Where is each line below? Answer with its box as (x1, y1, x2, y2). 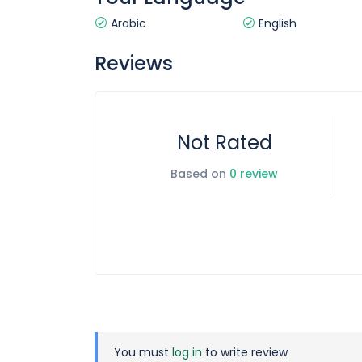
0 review (229, 166, 279, 182)
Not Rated (176, 129, 272, 156)
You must (114, 344, 172, 360)
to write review (202, 344, 288, 360)
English (255, 15, 297, 32)
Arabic (107, 15, 146, 32)
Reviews (95, 50, 173, 77)
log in (172, 344, 202, 360)
